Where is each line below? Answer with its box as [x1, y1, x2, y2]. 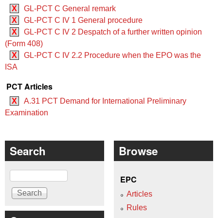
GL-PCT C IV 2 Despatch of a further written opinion [24, 27, 202, 36]
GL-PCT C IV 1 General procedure [24, 16, 143, 24]
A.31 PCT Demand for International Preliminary [24, 96, 186, 105]
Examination [5, 108, 48, 117]
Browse [119, 143, 158, 159]
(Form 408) [5, 39, 43, 48]
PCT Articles [6, 80, 53, 92]
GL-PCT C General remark [24, 4, 116, 13]
